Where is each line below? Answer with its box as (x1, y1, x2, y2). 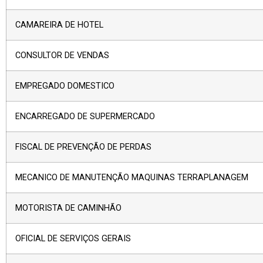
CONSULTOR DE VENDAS (15, 50, 109, 60)
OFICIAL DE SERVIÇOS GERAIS (15, 233, 131, 244)
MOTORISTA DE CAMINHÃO (15, 203, 122, 213)
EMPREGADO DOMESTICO (15, 80, 114, 91)
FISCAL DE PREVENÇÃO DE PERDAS (15, 141, 151, 152)
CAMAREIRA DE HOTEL (15, 19, 103, 30)
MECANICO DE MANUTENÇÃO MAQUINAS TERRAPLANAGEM (15, 172, 248, 183)
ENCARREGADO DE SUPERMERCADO (15, 111, 155, 122)
